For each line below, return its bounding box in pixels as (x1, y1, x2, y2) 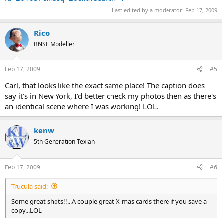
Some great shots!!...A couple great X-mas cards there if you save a (11, 196, 207, 206)
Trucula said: (11, 181, 48, 191)
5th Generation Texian (34, 137, 95, 146)
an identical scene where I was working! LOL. (5, 101, 159, 111)
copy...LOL (11, 205, 42, 215)
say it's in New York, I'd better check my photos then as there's (5, 91, 216, 101)
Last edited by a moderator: (112, 6, 185, 14)
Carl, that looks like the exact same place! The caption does (5, 80, 205, 90)
